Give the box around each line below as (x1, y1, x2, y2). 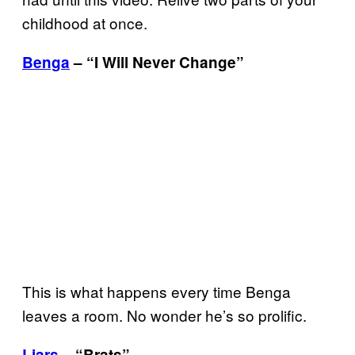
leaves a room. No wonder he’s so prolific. (22, 303, 307, 326)
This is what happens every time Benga (22, 280, 291, 302)
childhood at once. (22, 12, 147, 34)
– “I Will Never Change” (70, 52, 244, 74)
